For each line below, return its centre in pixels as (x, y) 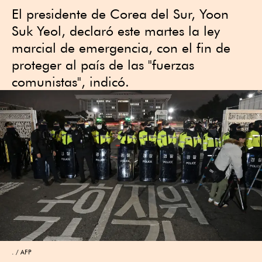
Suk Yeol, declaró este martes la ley (116, 31)
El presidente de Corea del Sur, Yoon (120, 14)
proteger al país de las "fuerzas (103, 65)
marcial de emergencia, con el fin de (121, 48)
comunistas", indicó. (70, 82)
